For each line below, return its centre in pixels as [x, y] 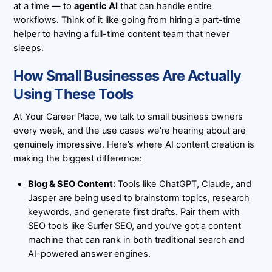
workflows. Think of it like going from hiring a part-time [127, 20]
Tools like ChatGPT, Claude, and [183, 184]
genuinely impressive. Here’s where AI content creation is [134, 145]
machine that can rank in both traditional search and [136, 240]
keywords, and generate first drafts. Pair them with [134, 212]
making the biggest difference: [78, 159]
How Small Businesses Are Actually [127, 75]
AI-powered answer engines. [89, 254]
